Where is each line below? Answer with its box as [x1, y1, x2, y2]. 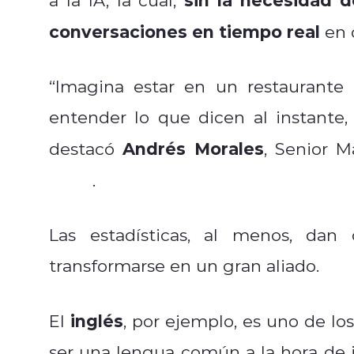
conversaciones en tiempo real [49, 19, 320, 43]
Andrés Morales [122, 136, 264, 160]
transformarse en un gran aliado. [49, 254, 319, 277]
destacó [49, 137, 123, 160]
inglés [65, 308, 123, 332]
